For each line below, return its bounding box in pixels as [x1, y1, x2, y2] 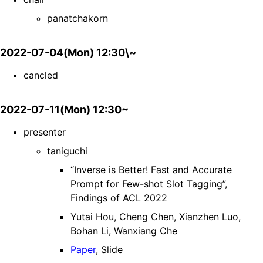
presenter [23, 126, 66, 139]
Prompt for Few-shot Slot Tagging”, [70, 178, 227, 190]
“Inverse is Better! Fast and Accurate [70, 164, 232, 176]
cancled [23, 69, 58, 82]
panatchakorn [47, 12, 108, 25]
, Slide [96, 244, 123, 256]
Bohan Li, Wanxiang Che [70, 225, 177, 237]
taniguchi [47, 145, 87, 157]
